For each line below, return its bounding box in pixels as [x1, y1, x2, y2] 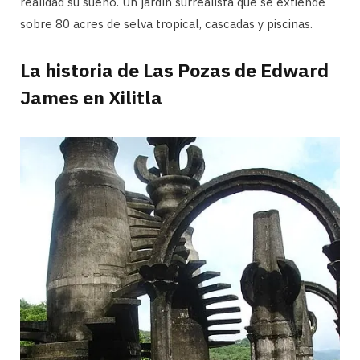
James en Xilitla [20, 85, 162, 110]
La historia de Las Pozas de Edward [20, 58, 329, 83]
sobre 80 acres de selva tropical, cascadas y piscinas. [20, 15, 313, 31]
